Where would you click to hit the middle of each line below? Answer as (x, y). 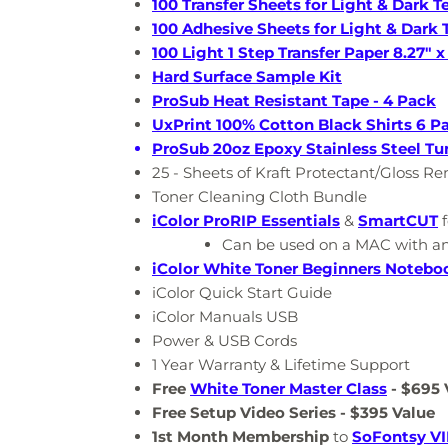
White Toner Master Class (288, 389)
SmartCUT (398, 221)
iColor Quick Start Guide (242, 293)
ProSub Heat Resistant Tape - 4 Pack (294, 101)
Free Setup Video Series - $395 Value (293, 413)
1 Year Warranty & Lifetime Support (281, 365)
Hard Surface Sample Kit (247, 77)
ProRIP (230, 221)
